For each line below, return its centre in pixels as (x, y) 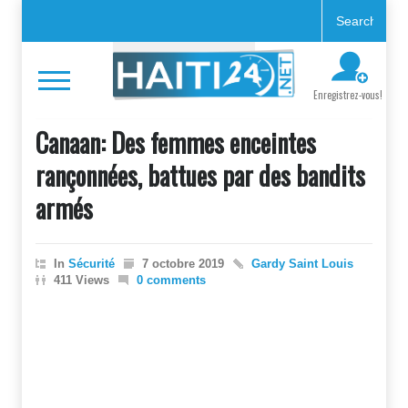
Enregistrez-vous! (348, 95)
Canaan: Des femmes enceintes (176, 143)
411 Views (82, 280)
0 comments (171, 280)
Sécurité (92, 264)
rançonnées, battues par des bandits (200, 175)
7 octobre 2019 (183, 264)
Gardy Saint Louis (302, 264)
